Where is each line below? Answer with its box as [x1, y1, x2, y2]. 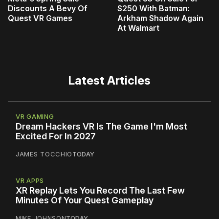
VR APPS [16, 176, 44, 184]
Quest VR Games [8, 13, 72, 23]
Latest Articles [68, 73, 151, 88]
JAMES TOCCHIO [16, 150, 73, 158]
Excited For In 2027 [16, 131, 96, 141]
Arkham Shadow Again [117, 13, 203, 23]
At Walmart [117, 22, 159, 33]
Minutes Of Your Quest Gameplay [16, 195, 153, 205]
